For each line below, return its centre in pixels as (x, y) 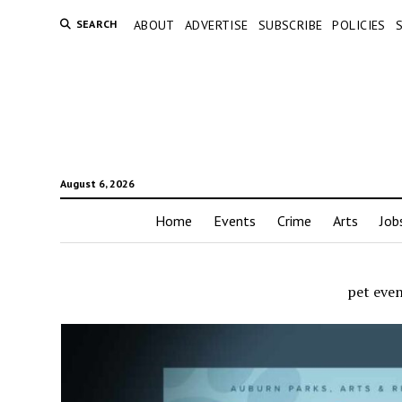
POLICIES (359, 25)
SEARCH (96, 24)
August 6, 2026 (97, 184)
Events (234, 221)
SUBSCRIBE (290, 25)
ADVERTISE (216, 25)
